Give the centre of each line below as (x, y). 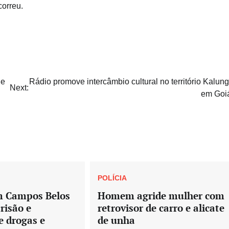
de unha (117, 220)
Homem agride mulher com (161, 195)
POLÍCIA (112, 178)
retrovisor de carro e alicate (161, 208)
